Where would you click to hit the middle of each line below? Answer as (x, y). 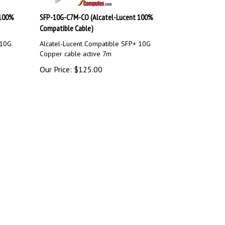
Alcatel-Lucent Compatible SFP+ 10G (95, 39)
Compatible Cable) (67, 24)
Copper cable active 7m (76, 49)
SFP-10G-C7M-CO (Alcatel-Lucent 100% (97, 13)
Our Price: (56, 65)
